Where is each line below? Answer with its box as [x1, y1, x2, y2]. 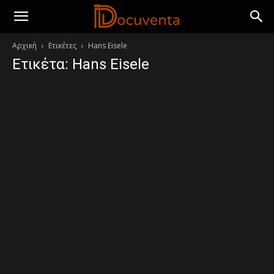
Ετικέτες [48, 40, 76, 51]
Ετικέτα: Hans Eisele [12, 56, 149, 73]
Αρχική [12, 40, 37, 51]
